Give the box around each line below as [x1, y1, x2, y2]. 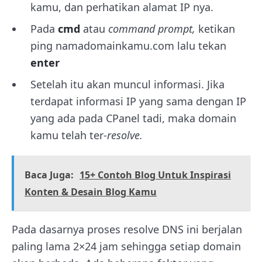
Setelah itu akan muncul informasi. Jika [30, 77, 225, 91]
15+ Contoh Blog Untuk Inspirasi [80, 168, 231, 181]
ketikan [198, 21, 235, 36]
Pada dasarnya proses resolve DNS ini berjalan [12, 222, 242, 236]
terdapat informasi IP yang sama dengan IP [30, 94, 246, 108]
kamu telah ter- [30, 127, 107, 142]
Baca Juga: [25, 168, 74, 181]
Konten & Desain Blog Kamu [25, 185, 157, 198]
